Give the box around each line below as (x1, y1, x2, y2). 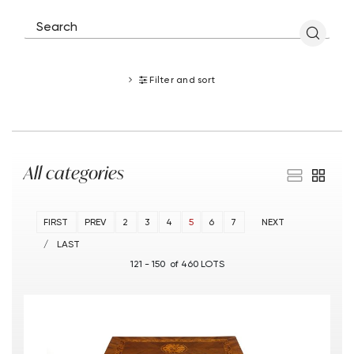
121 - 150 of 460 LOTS (130, 258, 224, 270)
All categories (24, 161, 124, 185)
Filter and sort (149, 73, 216, 85)
